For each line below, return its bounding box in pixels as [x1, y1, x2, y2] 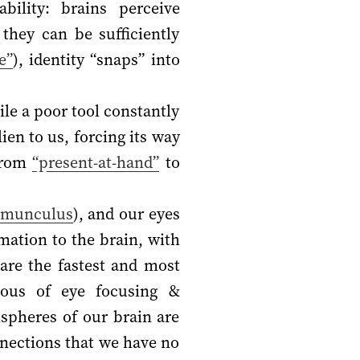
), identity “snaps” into [13, 47, 180, 71]
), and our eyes [72, 202, 180, 225]
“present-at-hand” [32, 150, 160, 174]
